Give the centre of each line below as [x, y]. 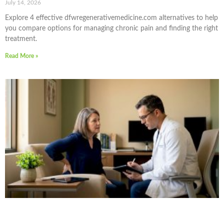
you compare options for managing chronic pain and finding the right [111, 28]
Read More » [21, 56]
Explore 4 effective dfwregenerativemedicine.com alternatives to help [111, 18]
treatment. [21, 39]
